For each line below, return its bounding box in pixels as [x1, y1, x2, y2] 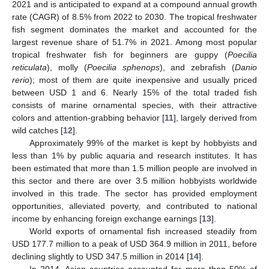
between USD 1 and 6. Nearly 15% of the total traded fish [12, 88, 257, 97]
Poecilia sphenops [86, 62, 160, 72]
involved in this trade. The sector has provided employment [12, 189, 257, 198]
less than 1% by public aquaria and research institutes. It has [12, 151, 257, 160]
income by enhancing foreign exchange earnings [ [12, 214, 202, 223]
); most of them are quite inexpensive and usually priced [29, 75, 257, 85]
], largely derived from [174, 113, 258, 122]
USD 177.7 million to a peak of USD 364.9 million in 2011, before [12, 239, 257, 249]
